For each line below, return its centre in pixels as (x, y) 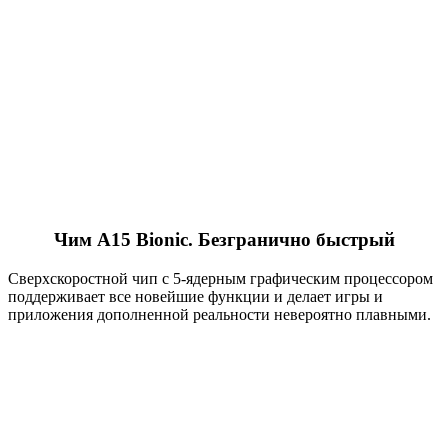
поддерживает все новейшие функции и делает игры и (195, 296)
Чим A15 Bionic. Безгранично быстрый (224, 240)
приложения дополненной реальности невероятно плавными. (219, 314)
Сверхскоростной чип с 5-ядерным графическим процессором (220, 278)
